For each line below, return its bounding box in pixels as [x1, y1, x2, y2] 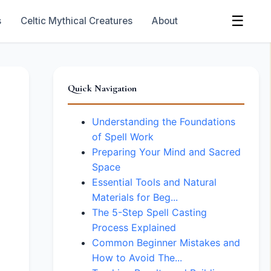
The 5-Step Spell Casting [92, 206, 207, 218]
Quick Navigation [68, 82, 137, 94]
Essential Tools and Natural [92, 176, 217, 188]
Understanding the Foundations [92, 116, 235, 128]
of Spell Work [92, 131, 154, 143]
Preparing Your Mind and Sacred [92, 146, 241, 158]
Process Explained [92, 221, 176, 233]
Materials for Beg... [92, 191, 178, 203]
